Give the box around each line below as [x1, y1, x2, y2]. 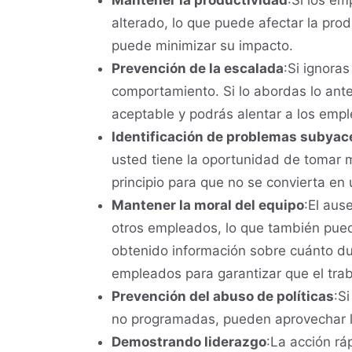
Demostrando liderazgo [112, 334, 266, 350]
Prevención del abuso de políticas [112, 288, 334, 305]
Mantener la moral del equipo [112, 197, 304, 214]
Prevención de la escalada [112, 60, 284, 77]
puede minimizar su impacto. [112, 38, 293, 54]
